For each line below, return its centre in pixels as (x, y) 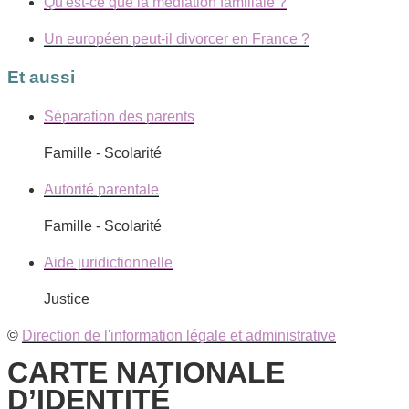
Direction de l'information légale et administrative (179, 335)
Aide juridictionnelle (108, 262)
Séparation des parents (119, 116)
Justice (67, 299)
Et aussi (41, 78)
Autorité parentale (101, 189)
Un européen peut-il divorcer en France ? (177, 38)
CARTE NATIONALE (146, 372)
